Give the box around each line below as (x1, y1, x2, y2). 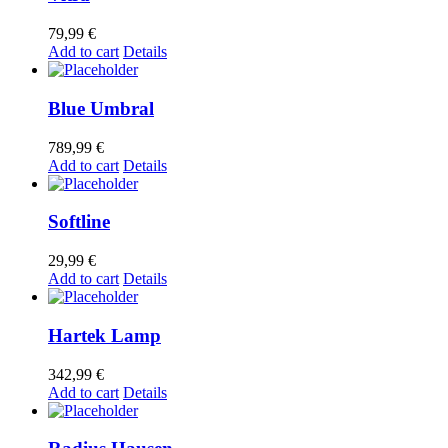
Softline (48, 211, 110, 233)
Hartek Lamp (48, 324, 161, 346)
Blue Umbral (48, 97, 154, 119)
